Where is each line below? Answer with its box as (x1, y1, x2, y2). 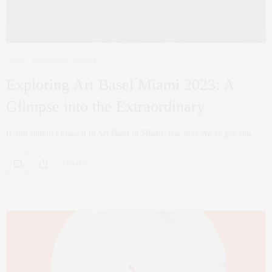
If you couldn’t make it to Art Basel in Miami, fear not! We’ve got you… (6, 129, 259, 138)
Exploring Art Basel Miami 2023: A (6, 76, 234, 94)
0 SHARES (61, 160, 90, 167)
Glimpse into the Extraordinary (6, 98, 205, 116)
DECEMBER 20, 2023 (32, 58, 96, 66)
